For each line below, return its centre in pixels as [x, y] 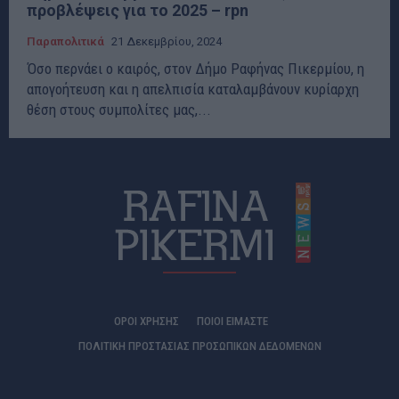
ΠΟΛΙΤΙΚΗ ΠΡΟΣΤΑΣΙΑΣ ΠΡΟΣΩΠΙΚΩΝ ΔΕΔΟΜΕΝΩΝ [199, 346]
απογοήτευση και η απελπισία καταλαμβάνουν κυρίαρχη [193, 90]
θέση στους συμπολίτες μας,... [119, 110]
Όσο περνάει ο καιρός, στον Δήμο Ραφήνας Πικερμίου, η [195, 69]
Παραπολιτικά [65, 42]
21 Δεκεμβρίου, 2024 [167, 42]
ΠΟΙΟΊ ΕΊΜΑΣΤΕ [232, 322]
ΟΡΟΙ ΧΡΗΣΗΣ [146, 322]
